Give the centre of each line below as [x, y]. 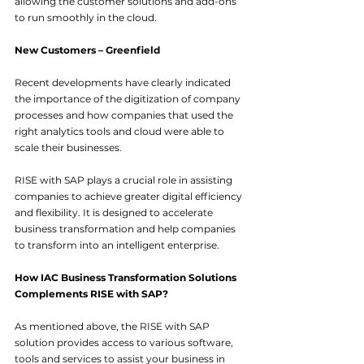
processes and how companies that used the [125, 115]
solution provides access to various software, [125, 343]
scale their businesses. [68, 148]
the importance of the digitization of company [129, 99]
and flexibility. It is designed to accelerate [115, 213]
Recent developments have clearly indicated [124, 83]
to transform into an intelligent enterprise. [117, 245]
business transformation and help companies [126, 229]
